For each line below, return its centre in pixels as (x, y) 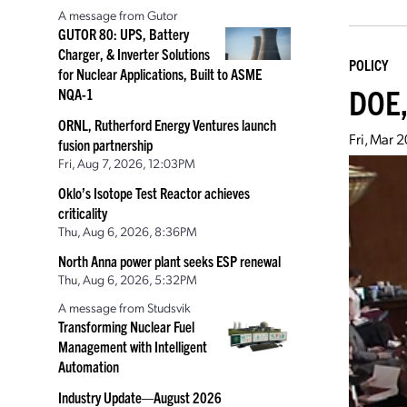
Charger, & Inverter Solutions (134, 54)
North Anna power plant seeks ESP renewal (169, 261)
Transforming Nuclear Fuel (126, 326)
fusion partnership (105, 144)
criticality (83, 213)
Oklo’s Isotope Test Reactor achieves (154, 193)
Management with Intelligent (133, 346)
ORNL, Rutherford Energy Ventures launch (167, 124)
